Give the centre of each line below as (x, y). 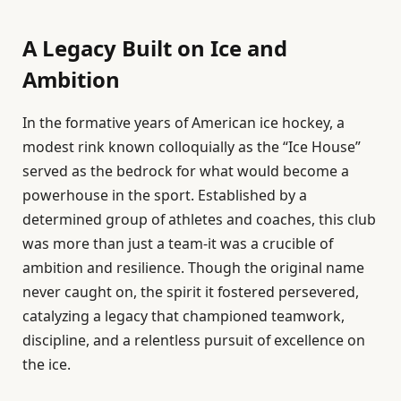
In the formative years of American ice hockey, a (183, 123)
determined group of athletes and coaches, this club (199, 220)
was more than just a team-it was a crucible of (178, 244)
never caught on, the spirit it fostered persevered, (191, 292)
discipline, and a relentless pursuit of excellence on (194, 341)
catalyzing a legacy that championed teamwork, (183, 316)
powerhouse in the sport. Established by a (165, 196)
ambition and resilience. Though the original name (193, 268)
